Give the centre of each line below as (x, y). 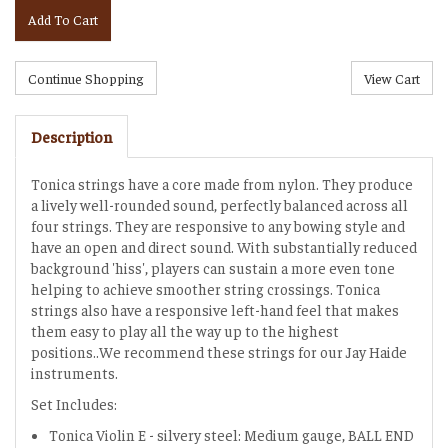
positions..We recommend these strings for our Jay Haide (219, 351)
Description (71, 136)
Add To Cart (63, 18)
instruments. (74, 372)
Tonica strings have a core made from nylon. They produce (222, 183)
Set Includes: (74, 403)
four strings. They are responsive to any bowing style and (218, 225)
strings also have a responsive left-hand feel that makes (215, 309)
